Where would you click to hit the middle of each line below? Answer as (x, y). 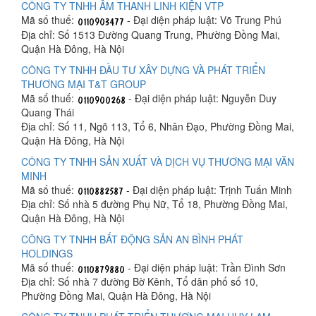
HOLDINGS (47, 253)
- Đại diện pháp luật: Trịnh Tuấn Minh (208, 189)
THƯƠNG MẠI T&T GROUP (84, 84)
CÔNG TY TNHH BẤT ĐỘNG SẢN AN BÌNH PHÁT (132, 239)
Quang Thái (48, 112)
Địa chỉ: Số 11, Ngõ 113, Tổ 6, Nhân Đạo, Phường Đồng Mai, (158, 126)
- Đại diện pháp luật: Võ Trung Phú (203, 20)
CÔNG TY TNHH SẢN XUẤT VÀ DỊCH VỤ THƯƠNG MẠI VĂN (158, 161)
